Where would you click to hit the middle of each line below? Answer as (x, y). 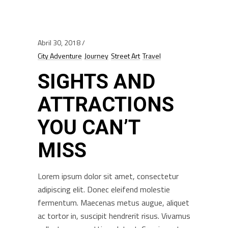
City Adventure (60, 56)
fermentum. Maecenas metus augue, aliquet (113, 203)
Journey (96, 56)
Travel (152, 56)
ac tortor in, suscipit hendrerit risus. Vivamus (114, 216)
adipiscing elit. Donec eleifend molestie (104, 190)
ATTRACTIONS (106, 105)
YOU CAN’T (89, 128)
